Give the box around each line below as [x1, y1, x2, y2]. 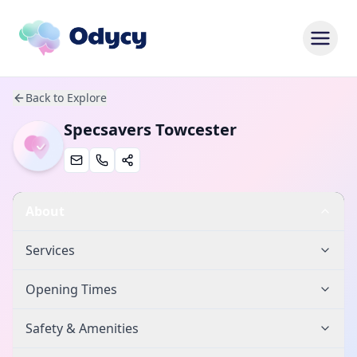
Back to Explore [25, 90, 107, 105]
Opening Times [25, 280, 117, 298]
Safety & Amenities [25, 320, 139, 337]
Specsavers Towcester [64, 119, 237, 140]
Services [25, 241, 75, 259]
